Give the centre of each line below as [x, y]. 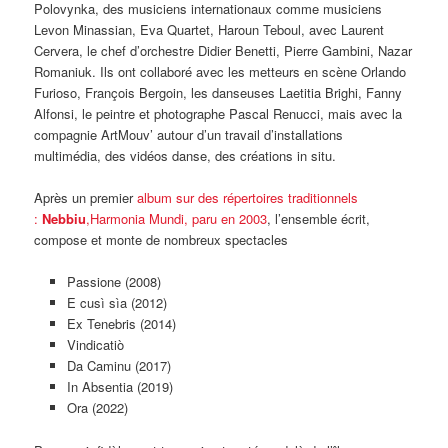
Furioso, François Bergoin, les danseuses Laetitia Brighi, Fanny [218, 93]
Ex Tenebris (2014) [121, 324]
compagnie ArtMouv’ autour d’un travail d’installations [189, 135]
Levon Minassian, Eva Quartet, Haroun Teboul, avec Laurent [209, 30]
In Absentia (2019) [119, 387]
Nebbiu [64, 219]
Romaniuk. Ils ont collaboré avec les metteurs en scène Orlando [220, 72]
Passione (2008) [113, 282]
